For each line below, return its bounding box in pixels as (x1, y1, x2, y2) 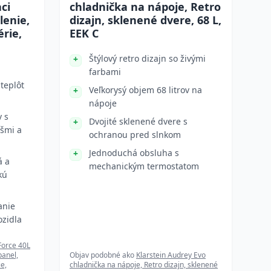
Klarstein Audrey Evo (136, 250, 206, 260)
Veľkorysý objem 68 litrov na (89, 84, 202, 96)
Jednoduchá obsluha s (89, 147, 179, 158)
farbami (89, 66, 121, 77)
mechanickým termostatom (89, 160, 199, 172)
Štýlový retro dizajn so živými (89, 53, 206, 64)
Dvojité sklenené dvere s (89, 116, 188, 127)
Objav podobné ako (70, 250, 136, 260)
